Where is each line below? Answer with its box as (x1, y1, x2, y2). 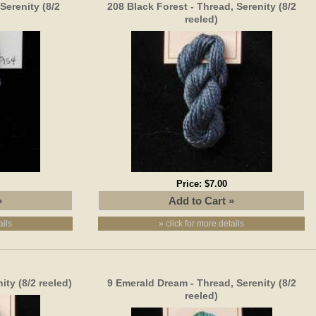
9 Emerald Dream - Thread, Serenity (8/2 (107, 276, 296, 288)
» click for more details (159, 218, 245, 229)
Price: (176, 178, 205, 189)
